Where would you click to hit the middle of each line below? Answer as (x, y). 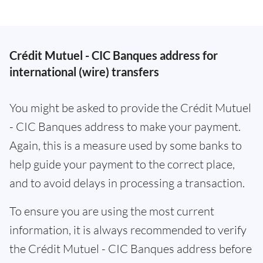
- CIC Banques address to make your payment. (125, 127)
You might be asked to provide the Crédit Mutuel (130, 108)
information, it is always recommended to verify (128, 230)
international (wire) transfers (84, 72)
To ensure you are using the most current (112, 211)
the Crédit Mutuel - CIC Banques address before (131, 249)
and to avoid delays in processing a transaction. (127, 183)
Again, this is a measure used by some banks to (126, 146)
